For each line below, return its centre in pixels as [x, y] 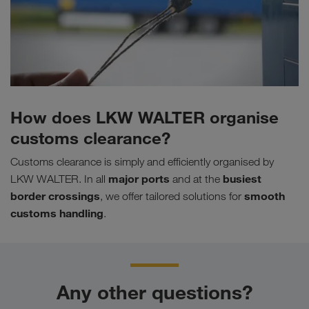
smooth [265, 196]
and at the [196, 179]
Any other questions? [154, 292]
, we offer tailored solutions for [172, 197]
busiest [242, 179]
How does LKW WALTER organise [144, 118]
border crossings [55, 196]
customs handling [57, 213]
